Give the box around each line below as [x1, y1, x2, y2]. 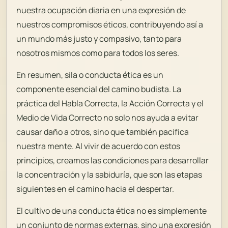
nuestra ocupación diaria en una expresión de [16, 5, 186, 16]
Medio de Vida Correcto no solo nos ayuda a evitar [16, 111, 199, 123]
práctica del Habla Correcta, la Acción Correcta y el [16, 97, 204, 109]
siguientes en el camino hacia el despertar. [16, 183, 175, 194]
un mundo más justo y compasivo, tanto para [16, 33, 182, 45]
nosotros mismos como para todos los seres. [16, 47, 180, 59]
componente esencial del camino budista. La [16, 83, 182, 95]
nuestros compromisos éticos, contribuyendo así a [16, 19, 204, 31]
